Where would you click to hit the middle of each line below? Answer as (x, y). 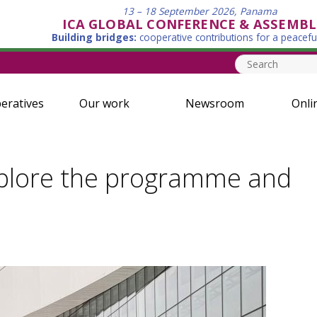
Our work (104, 103)
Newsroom (214, 103)
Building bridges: (94, 37)
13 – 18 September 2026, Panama (200, 11)
